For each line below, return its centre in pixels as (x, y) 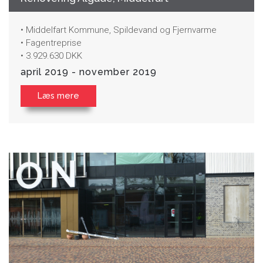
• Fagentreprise (51, 43)
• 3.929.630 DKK (51, 55)
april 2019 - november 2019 (89, 72)
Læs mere (58, 95)
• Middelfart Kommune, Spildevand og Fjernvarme (119, 30)
